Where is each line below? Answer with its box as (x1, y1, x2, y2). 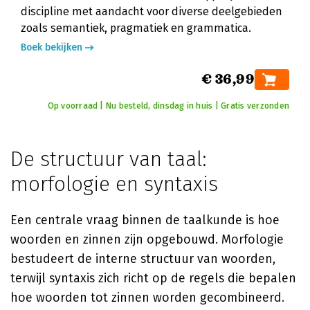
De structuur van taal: (10, 147, 207, 172)
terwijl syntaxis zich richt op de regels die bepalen (10, 271, 296, 286)
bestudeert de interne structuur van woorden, (10, 251, 275, 266)
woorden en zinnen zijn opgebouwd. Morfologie (10, 232, 284, 247)
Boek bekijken (21, 42, 82, 53)
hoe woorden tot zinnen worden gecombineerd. (10, 290, 284, 305)
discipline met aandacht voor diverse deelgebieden (21, 5, 282, 18)
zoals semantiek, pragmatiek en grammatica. (21, 21, 251, 35)
